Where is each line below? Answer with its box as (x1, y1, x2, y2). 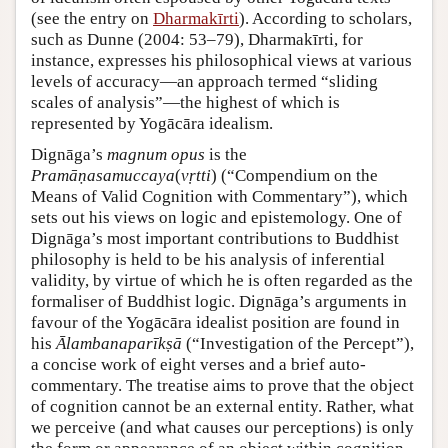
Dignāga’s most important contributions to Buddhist (31, 228, 399, 248)
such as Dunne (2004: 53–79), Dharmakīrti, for (31, 29, 363, 49)
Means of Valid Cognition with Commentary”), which (31, 186, 408, 206)
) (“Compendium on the (211, 165, 378, 185)
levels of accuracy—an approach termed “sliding (31, 71, 378, 91)
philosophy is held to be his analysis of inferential (31, 249, 385, 269)
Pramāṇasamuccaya (31, 165, 175, 185)
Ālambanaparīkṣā (56, 333, 182, 353)
